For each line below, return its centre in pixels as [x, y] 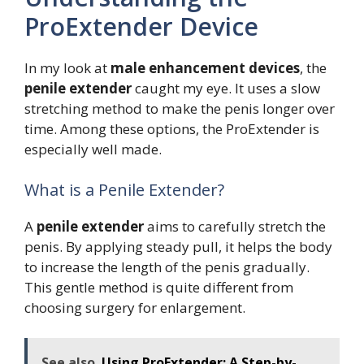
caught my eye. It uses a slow [226, 89]
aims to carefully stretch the [235, 226]
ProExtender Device [141, 27]
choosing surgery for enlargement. [135, 307]
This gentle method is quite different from [159, 287]
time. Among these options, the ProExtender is [172, 129]
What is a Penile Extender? [124, 189]
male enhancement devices [205, 68]
